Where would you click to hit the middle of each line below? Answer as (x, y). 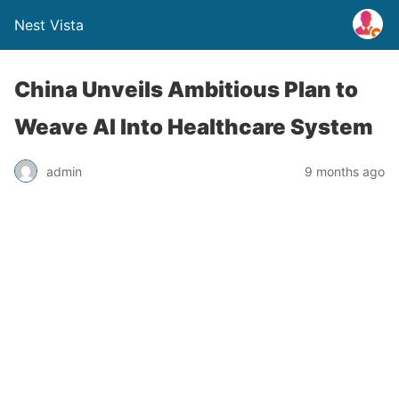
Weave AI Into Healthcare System (194, 127)
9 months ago (345, 171)
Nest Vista (49, 25)
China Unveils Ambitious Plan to (186, 90)
